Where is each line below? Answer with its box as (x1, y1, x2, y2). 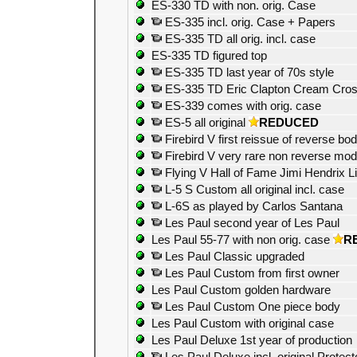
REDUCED (259, 116, 319, 129)
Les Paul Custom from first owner (162, 267, 339, 280)
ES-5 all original (162, 116, 245, 129)
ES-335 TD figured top (151, 49, 267, 62)
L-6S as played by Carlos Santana (162, 200, 343, 213)
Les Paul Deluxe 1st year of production (151, 334, 352, 347)
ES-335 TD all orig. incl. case (162, 33, 316, 45)
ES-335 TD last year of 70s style (162, 66, 334, 79)
